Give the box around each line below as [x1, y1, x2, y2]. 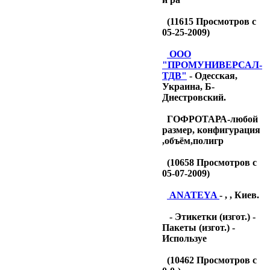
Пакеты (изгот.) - [162, 222, 235, 233]
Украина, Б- [162, 81, 215, 92]
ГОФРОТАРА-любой [167, 114, 258, 124]
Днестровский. [162, 92, 226, 102]
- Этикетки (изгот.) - [167, 212, 256, 222]
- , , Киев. [219, 190, 259, 200]
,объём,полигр [162, 136, 224, 146]
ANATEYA [169, 190, 219, 200]
